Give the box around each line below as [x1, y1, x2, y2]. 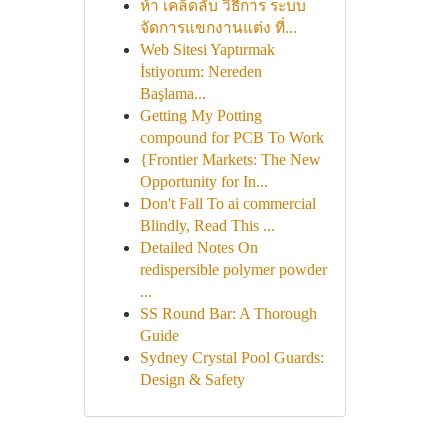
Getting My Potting [139, 107, 262, 124]
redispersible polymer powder [139, 261, 327, 278]
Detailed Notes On [139, 239, 258, 256]
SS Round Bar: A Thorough [139, 305, 317, 322]
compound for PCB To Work [139, 129, 324, 146]
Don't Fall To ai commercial [139, 195, 316, 212]
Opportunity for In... [139, 173, 268, 190]
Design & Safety [139, 371, 245, 388]
